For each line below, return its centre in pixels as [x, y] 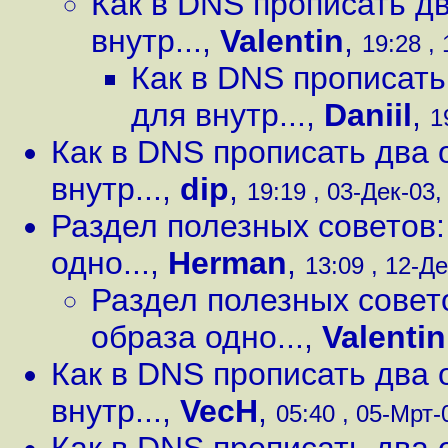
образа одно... [197, 337]
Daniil [368, 115]
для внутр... [218, 115]
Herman [227, 263]
